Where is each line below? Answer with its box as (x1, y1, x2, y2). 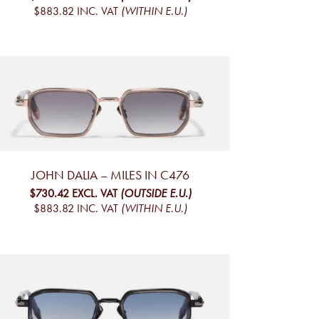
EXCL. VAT (71, 187, 117, 201)
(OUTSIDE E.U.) (120, 187, 192, 201)
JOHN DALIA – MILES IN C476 (31, 167, 189, 184)
